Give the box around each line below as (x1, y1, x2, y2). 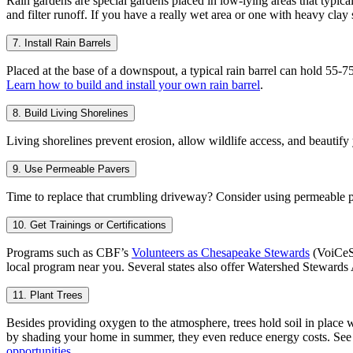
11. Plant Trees (13, 288, 83, 301)
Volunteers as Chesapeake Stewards (132, 245, 310, 259)
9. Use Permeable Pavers (13, 162, 130, 175)
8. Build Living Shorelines (13, 106, 128, 119)
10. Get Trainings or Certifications (13, 218, 166, 231)
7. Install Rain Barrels (13, 36, 111, 49)
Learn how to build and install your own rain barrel (6, 77, 260, 91)
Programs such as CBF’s (6, 245, 132, 259)
